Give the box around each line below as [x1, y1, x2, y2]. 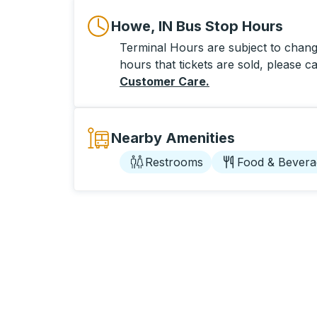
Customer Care [120, 74, 206, 88]
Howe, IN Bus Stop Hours [111, 18, 283, 35]
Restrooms [145, 155, 203, 169]
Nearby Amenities [111, 129, 235, 146]
